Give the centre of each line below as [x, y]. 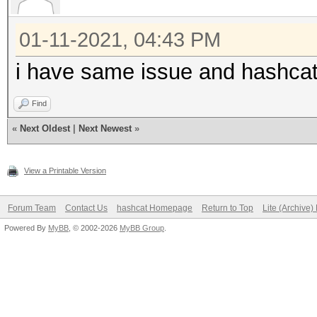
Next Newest [105, 128]
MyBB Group [142, 228]
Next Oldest [45, 128]
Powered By [26, 228]
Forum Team [32, 208]
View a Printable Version [65, 171]
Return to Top [227, 208]
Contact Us [86, 208]
